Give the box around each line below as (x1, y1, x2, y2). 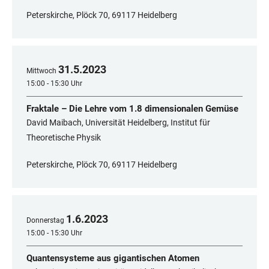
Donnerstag (26, 216, 64, 225)
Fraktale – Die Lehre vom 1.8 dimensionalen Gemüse (26, 103, 238, 115)
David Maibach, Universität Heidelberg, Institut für (26, 118, 210, 128)
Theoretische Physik (26, 133, 101, 143)
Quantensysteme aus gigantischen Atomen (26, 253, 199, 264)
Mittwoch (26, 67, 56, 76)
